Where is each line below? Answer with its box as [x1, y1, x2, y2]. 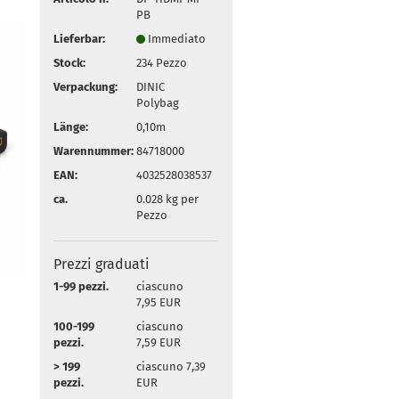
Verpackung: [53, 79, 118, 94]
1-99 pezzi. [53, 279, 110, 293]
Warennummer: [53, 143, 134, 158]
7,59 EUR [135, 335, 181, 349]
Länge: [53, 119, 89, 134]
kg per [162, 191, 199, 206]
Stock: [53, 55, 86, 69]
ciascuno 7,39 [135, 359, 206, 373]
